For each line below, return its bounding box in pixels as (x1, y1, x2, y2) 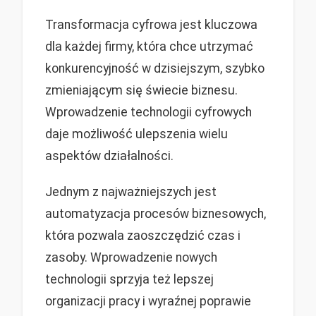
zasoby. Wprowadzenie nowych (45, 250, 217, 265)
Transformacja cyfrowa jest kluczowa (45, 18, 257, 32)
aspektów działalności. (45, 149, 174, 164)
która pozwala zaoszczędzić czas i (45, 228, 241, 243)
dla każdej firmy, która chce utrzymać (45, 39, 253, 54)
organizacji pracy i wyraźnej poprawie (45, 293, 251, 308)
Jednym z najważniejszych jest (45, 184, 217, 199)
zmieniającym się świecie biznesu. (45, 83, 238, 98)
